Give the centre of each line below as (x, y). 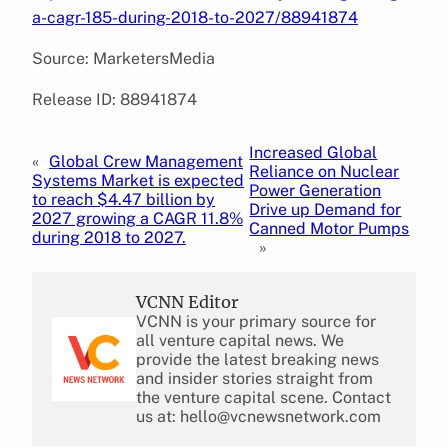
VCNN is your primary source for (256, 321)
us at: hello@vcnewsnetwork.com (258, 416)
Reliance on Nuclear (324, 171)
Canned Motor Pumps (329, 228)
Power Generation (315, 190)
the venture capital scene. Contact (263, 397)
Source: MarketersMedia (123, 58)
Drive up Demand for (325, 209)
